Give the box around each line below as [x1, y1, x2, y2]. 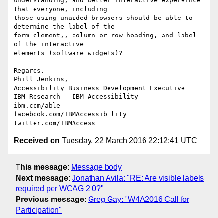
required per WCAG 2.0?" [16, 184, 104, 193]
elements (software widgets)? [14, 49, 127, 57]
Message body [71, 163, 122, 171]
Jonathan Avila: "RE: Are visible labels [72, 173, 204, 182]
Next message [16, 173, 68, 182]
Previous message [16, 195, 84, 203]
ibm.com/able [14, 102, 60, 109]
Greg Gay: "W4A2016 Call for [88, 195, 189, 203]
